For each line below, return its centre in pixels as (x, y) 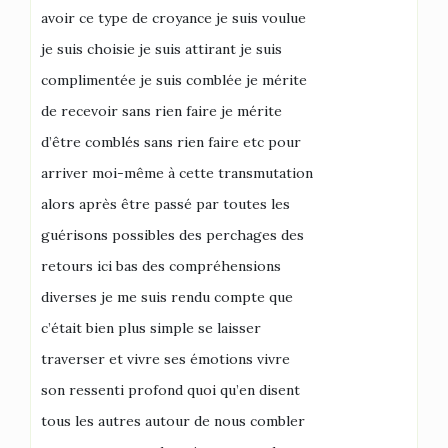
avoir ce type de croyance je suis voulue (173, 17)
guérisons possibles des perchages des (172, 234)
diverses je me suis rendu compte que (167, 296)
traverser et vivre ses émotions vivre (165, 358)
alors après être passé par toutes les (165, 203)
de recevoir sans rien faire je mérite (161, 110)
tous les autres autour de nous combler (173, 420)
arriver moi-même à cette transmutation (177, 172)
